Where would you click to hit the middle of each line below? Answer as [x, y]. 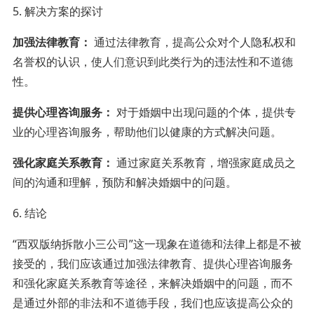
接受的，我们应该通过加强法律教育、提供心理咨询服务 [152, 263]
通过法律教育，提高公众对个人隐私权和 [193, 42]
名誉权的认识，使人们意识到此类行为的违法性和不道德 [152, 61]
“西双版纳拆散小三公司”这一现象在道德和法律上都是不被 [157, 244]
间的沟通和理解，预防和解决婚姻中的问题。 [124, 182]
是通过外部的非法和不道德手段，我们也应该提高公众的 [152, 302]
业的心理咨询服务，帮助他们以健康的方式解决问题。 [147, 131]
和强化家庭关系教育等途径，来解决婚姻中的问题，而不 [152, 283]
